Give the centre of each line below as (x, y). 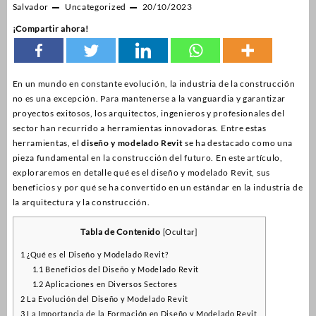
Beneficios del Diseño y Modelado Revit (121, 269)
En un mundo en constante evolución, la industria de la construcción (154, 84)
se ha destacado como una (238, 143)
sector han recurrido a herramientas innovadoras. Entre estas (139, 128)
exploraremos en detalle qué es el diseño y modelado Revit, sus (141, 173)
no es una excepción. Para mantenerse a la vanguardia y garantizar (149, 99)
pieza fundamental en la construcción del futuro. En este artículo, (147, 158)
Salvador (31, 7)
